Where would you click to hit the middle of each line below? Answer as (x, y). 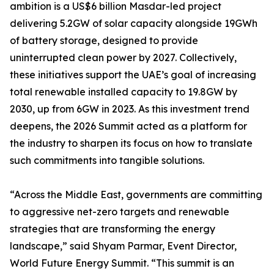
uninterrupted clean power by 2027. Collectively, (123, 57)
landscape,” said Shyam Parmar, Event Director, (123, 246)
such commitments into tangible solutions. (107, 160)
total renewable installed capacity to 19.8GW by (124, 92)
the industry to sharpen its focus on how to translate (131, 143)
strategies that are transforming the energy (113, 229)
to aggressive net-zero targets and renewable (120, 212)
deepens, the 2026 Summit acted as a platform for (128, 126)
